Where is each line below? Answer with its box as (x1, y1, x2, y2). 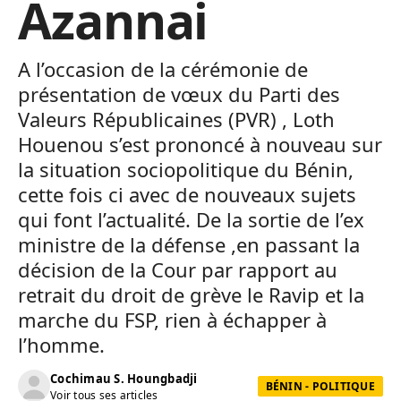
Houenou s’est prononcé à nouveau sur (18, 131, 382, 158)
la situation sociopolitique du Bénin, (18, 156, 354, 183)
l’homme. (18, 331, 105, 358)
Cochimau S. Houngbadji (50, 370, 198, 387)
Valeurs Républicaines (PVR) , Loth (18, 106, 335, 132)
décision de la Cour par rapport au (18, 256, 337, 283)
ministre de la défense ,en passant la (18, 231, 360, 258)
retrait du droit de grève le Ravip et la (18, 281, 364, 308)
